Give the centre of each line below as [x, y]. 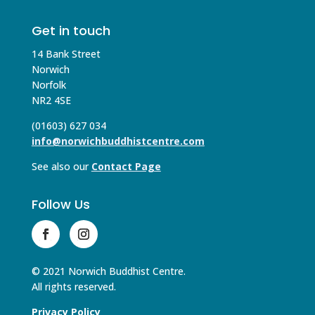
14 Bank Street [66, 54]
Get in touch [71, 31]
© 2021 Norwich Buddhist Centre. [108, 271]
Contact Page [126, 167]
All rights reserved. [73, 287]
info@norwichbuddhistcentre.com [118, 141]
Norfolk [49, 85]
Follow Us [60, 205]
